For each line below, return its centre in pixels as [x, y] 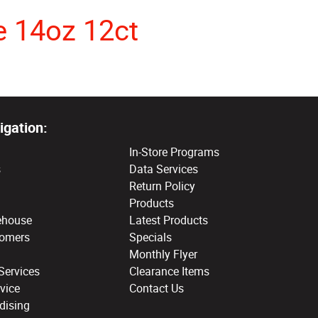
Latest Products [169, 220]
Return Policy [163, 186]
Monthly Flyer [164, 254]
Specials [151, 237]
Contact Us [157, 288]
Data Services [164, 169]
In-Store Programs [175, 152]
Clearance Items [170, 271]
